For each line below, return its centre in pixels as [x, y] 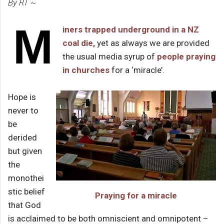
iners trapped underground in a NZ [130, 30]
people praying [186, 57]
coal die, [79, 43]
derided [22, 138]
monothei [26, 178]
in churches [86, 70]
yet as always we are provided [153, 43]
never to [23, 111]
